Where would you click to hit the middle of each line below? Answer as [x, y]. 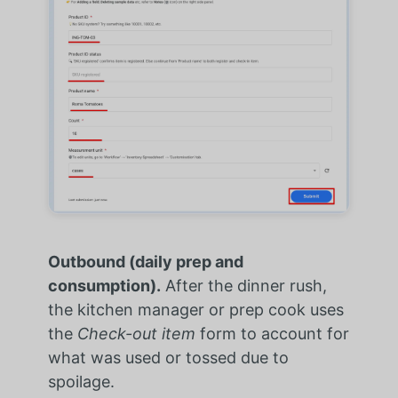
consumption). [104, 286]
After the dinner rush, [243, 286]
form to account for [272, 334]
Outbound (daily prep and [145, 262]
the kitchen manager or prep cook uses [195, 310]
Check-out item [136, 334]
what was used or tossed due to [168, 358]
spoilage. [81, 382]
